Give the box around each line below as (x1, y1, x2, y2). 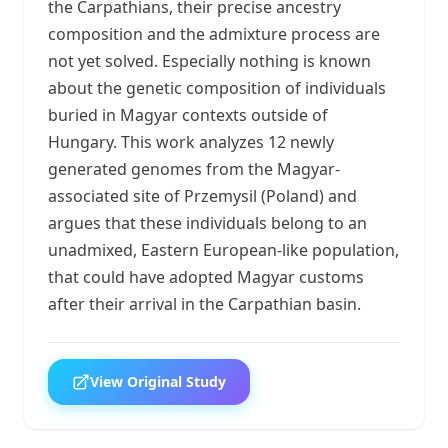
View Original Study (90, 371, 226, 391)
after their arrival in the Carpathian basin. (48, 292, 361, 315)
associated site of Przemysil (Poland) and (48, 184, 357, 207)
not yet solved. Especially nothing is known (48, 49, 371, 72)
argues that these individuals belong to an (48, 211, 367, 234)
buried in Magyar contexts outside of (48, 103, 328, 126)
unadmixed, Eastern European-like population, (48, 238, 399, 261)
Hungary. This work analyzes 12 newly (48, 130, 334, 153)
